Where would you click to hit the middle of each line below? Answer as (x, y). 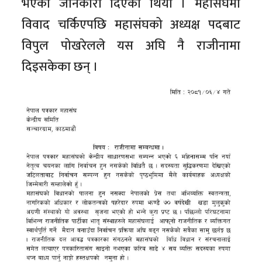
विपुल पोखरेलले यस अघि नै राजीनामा (131, 46)
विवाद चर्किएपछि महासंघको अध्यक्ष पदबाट (131, 25)
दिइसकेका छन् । (60, 67)
